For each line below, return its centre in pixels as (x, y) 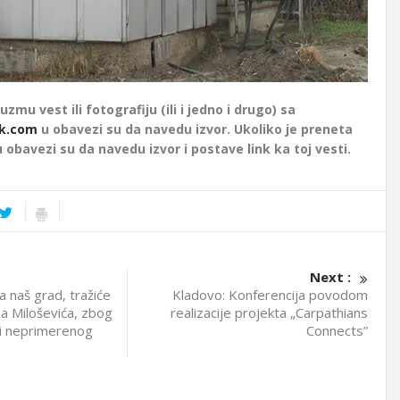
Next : (330, 276)
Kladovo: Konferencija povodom (270, 294)
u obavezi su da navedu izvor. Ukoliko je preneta (195, 129)
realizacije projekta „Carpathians (269, 312)
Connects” (337, 330)
